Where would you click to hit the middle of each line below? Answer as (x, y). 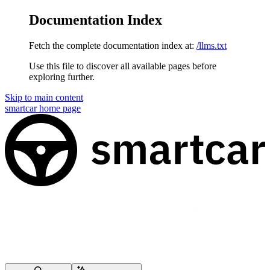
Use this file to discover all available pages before (123, 66)
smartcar (21, 108)
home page (59, 108)
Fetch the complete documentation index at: (111, 45)
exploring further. (62, 77)
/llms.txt (212, 45)
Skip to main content (44, 97)
